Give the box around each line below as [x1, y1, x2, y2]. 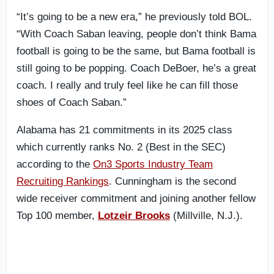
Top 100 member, [17, 210, 98, 221]
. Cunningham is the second [109, 176, 236, 187]
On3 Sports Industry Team [93, 158, 213, 170]
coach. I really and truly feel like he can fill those [17, 80, 238, 91]
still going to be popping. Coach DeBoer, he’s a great [17, 62, 256, 74]
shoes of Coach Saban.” [17, 97, 127, 108]
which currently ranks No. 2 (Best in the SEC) [17, 141, 226, 153]
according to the [17, 158, 93, 170]
